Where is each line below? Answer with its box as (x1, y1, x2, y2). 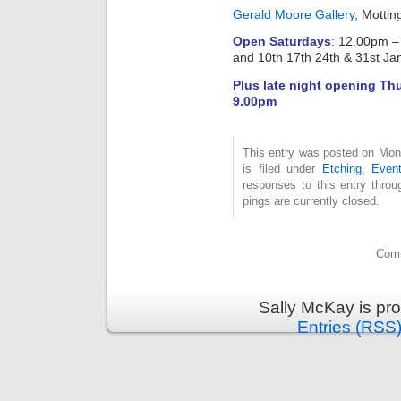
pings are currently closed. (243, 193, 380, 208)
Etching (321, 161, 362, 175)
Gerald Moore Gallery (233, 6, 354, 21)
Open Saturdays (233, 34, 331, 49)
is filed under (243, 161, 322, 175)
